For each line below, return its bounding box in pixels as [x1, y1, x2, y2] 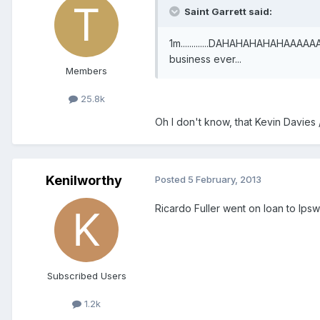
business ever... [169, 52, 241, 65]
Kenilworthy [45, 172, 122, 188]
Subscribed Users [46, 269, 126, 281]
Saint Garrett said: [182, 5, 272, 17]
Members [66, 64, 107, 76]
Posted [155, 173, 188, 185]
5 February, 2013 [188, 173, 261, 185]
